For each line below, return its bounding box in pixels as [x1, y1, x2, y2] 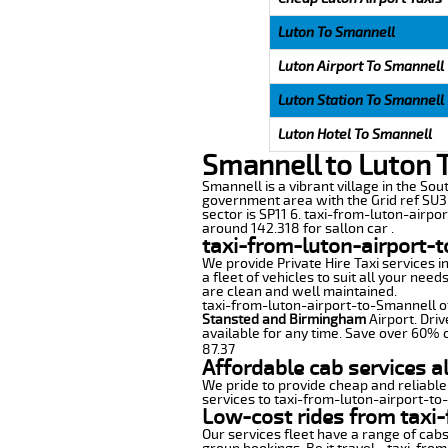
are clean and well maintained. [201, 282, 397, 300]
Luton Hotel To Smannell [277, 125, 432, 143]
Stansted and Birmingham [201, 310, 366, 328]
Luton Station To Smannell [277, 91, 444, 109]
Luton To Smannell [277, 23, 395, 41]
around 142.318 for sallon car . [201, 219, 394, 237]
